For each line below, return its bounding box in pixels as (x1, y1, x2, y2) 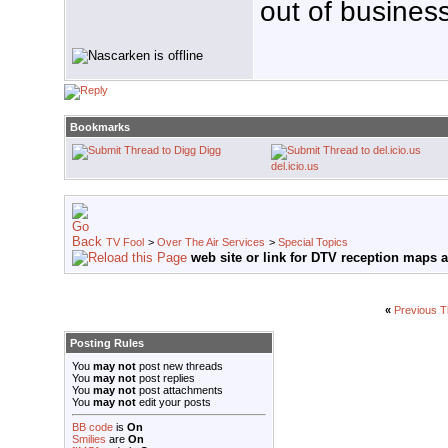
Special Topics (278, 236, 348, 249)
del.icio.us (270, 160, 319, 173)
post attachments (136, 384, 223, 397)
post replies (136, 372, 195, 385)
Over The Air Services (157, 236, 265, 249)
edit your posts (136, 396, 211, 409)
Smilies (72, 433, 106, 446)
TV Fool (106, 236, 144, 249)
